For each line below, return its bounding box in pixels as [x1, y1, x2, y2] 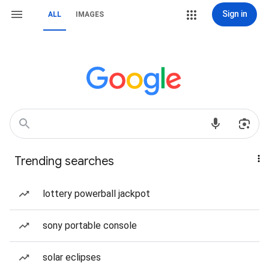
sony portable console [43, 220, 137, 231]
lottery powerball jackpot [43, 188, 150, 199]
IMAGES [76, 10, 104, 19]
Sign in [222, 9, 247, 19]
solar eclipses [43, 252, 101, 263]
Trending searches [14, 154, 114, 169]
